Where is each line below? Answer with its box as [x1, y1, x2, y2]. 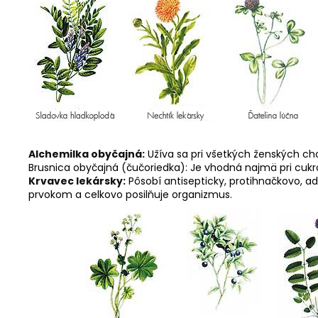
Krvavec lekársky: [28, 174, 126, 188]
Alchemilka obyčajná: [28, 147, 145, 161]
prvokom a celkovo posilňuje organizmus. [28, 187, 232, 202]
